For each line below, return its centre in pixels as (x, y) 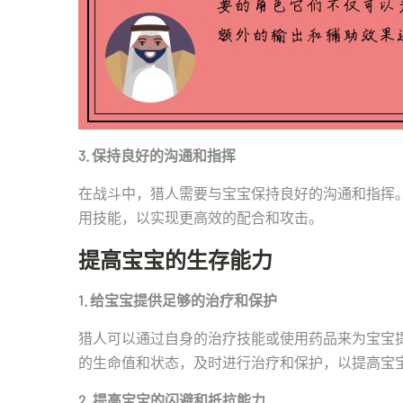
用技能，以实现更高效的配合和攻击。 (201, 217)
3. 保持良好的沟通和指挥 (157, 155)
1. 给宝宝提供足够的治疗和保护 (178, 300)
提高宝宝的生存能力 (175, 260)
